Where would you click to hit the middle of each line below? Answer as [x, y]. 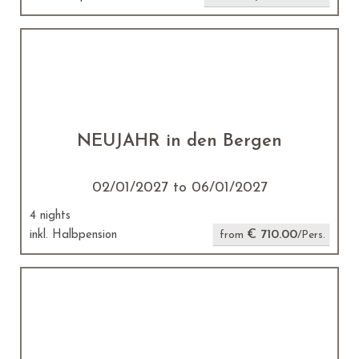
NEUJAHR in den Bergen [179, 141]
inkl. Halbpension [73, 235]
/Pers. [311, 235]
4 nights [50, 216]
